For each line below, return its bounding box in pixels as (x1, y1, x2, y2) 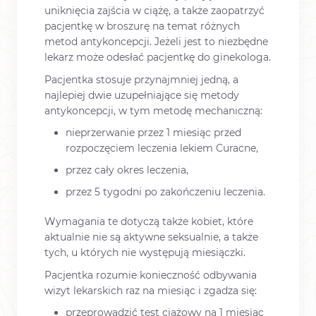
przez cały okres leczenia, (66, 164, 188, 177)
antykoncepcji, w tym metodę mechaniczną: (44, 104, 262, 117)
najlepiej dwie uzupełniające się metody (44, 88, 239, 102)
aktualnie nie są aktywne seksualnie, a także (44, 231, 258, 244)
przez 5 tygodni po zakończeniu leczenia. (66, 186, 265, 199)
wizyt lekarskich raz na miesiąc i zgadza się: (44, 284, 257, 297)
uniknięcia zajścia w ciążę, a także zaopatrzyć (44, 4, 265, 18)
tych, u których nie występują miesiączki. (44, 246, 245, 260)
